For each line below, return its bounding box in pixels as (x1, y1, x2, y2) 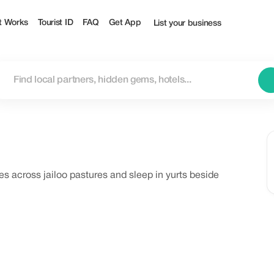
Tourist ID (38, 18, 73, 27)
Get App (108, 18, 141, 27)
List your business (153, 20, 221, 28)
